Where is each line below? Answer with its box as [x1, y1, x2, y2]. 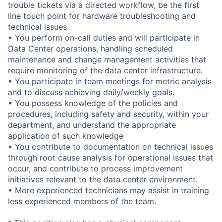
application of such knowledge [8, 130, 123, 141]
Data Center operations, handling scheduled [8, 43, 173, 54]
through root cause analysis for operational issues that [8, 152, 213, 163]
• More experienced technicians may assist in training [8, 185, 209, 195]
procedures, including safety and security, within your [8, 109, 209, 119]
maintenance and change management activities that [8, 54, 206, 64]
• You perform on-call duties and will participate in [8, 32, 200, 43]
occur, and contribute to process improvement [8, 163, 183, 173]
